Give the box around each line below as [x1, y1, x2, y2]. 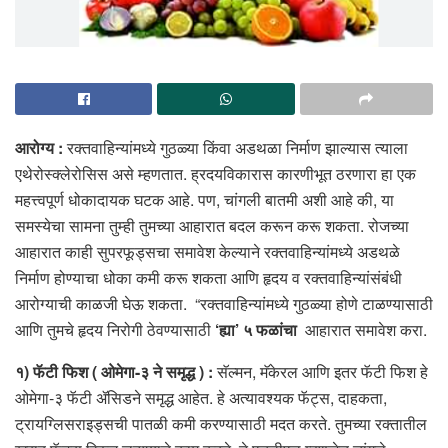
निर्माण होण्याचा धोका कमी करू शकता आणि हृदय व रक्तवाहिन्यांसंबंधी [15, 265, 402, 289]
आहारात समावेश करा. [305, 317, 427, 341]
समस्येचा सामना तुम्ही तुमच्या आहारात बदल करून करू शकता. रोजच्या [15, 213, 409, 237]
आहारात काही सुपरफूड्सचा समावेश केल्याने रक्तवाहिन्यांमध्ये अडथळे [15, 239, 400, 263]
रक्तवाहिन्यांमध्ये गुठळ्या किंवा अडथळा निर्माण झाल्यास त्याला [63, 135, 408, 159]
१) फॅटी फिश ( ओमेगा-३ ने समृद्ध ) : [15, 359, 217, 383]
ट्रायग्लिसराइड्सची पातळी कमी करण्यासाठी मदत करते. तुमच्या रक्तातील [15, 411, 427, 435]
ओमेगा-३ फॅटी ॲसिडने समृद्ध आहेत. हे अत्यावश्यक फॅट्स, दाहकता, [15, 385, 387, 409]
